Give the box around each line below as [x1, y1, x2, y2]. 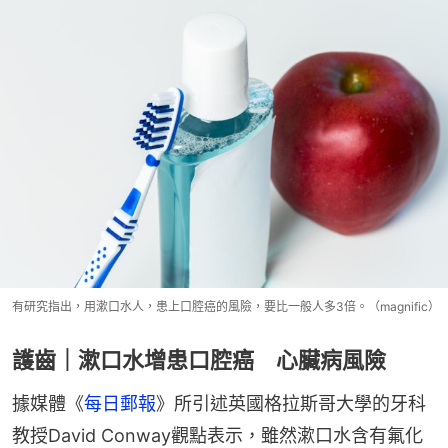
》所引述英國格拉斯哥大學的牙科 [156, 392, 426, 414]
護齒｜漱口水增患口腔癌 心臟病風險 [12, 346, 386, 373]
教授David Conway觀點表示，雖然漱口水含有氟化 [12, 424, 423, 446]
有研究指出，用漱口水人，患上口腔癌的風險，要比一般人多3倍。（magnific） [12, 298, 440, 314]
